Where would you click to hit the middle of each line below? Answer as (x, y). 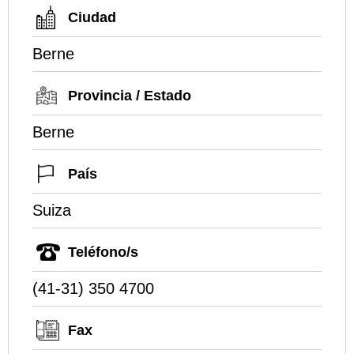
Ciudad (92, 18)
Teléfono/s (103, 252)
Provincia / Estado (130, 96)
